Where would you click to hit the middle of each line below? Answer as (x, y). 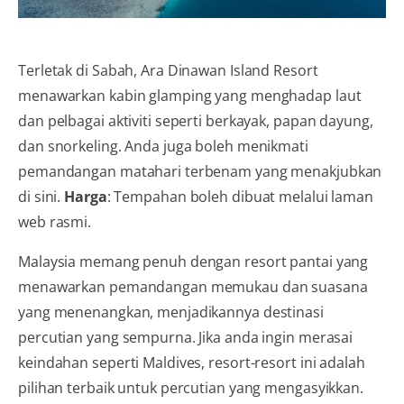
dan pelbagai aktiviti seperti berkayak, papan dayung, (196, 120)
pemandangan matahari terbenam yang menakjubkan (200, 171)
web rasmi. (55, 221)
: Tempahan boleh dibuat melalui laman (240, 196)
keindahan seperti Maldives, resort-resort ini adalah (192, 362)
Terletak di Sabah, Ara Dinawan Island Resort (168, 70)
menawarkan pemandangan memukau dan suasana (193, 286)
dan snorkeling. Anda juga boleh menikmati (163, 146)
